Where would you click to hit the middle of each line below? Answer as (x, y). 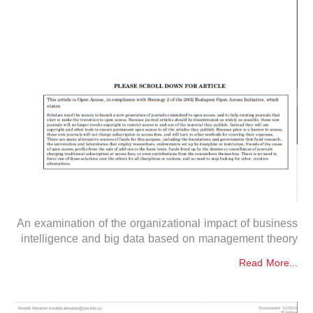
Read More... (268, 263)
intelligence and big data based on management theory (159, 238)
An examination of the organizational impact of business (157, 223)
